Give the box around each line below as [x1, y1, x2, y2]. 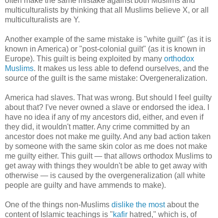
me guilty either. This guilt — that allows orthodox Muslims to [5, 151, 212, 160]
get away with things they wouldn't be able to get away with [5, 161, 207, 170]
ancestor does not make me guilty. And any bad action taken [5, 132, 211, 141]
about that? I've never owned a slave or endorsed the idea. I [5, 103, 209, 111]
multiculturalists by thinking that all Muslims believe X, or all [5, 5, 209, 14]
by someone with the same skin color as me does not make [5, 142, 207, 150]
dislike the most [111, 200, 165, 209]
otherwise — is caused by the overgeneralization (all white [5, 171, 205, 180]
